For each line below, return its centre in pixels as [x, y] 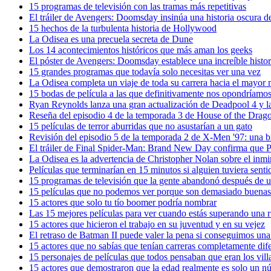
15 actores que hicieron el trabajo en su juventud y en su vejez [147, 224]
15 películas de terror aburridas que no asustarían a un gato [141, 126]
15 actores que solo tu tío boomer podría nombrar [123, 202]
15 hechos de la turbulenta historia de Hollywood [123, 28]
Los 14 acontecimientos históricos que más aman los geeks [141, 50]
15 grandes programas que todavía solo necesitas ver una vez [145, 71]
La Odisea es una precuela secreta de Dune [111, 39]
